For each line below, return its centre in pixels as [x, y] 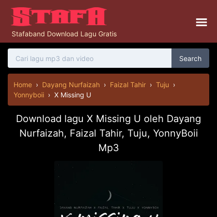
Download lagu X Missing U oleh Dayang [108, 119]
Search [190, 58]
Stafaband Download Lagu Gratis [64, 34]
